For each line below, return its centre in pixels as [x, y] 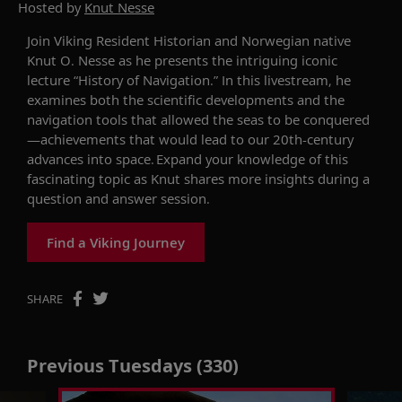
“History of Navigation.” [148, 79]
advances [57, 158]
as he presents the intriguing [208, 60]
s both [100, 99]
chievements [88, 139]
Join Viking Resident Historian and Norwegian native [189, 40]
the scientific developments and [220, 99]
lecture [50, 79]
